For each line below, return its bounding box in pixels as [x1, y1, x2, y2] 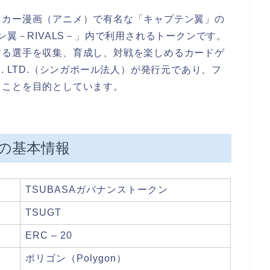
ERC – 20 [25, 230, 72, 240]
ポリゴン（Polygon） [25, 253, 127, 263]
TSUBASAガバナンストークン [25, 184, 168, 195]
